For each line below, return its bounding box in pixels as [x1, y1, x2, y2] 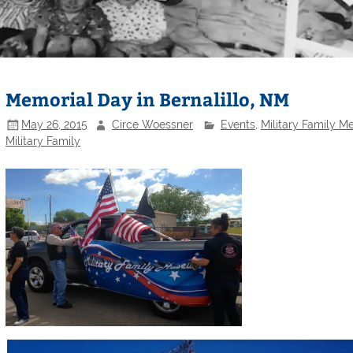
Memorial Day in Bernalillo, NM [6, 87, 290, 112]
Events [220, 117, 255, 131]
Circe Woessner [111, 117, 193, 131]
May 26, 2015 [21, 117, 88, 131]
